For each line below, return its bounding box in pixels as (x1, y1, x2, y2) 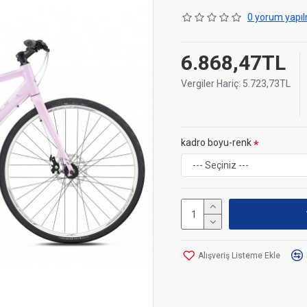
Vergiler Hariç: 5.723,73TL (181, 78, 291, 89)
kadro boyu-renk (181, 137, 251, 148)
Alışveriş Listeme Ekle (198, 250, 280, 260)
